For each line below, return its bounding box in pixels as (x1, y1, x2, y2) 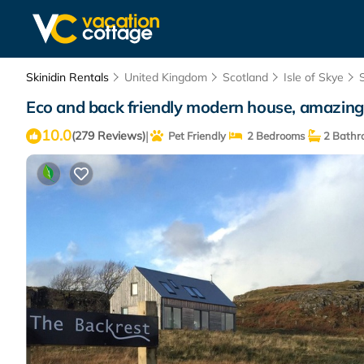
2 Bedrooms (242, 129, 305, 142)
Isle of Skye (284, 70, 344, 84)
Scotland (223, 70, 268, 84)
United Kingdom (124, 70, 207, 84)
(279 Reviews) (71, 128, 145, 143)
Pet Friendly (163, 129, 226, 142)
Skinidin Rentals (26, 70, 112, 84)
